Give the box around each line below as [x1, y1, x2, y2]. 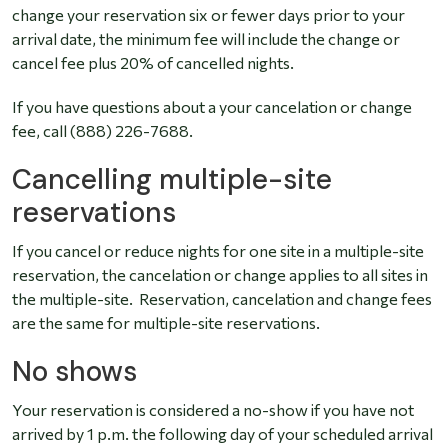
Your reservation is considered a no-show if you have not [12, 400, 414, 420]
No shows [12, 353, 137, 391]
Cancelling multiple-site [12, 161, 332, 199]
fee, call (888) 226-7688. [12, 121, 193, 141]
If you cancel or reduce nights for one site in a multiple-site [12, 241, 424, 261]
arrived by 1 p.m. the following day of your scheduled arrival [12, 424, 433, 444]
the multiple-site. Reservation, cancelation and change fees [12, 289, 432, 309]
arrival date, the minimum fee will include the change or [12, 29, 400, 49]
